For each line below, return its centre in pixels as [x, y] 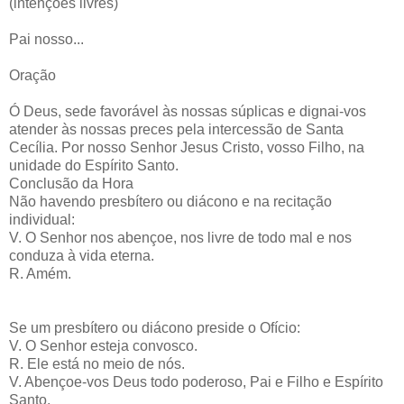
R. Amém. [40, 273]
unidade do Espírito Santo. [94, 165]
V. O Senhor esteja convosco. [103, 345]
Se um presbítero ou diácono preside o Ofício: [155, 327]
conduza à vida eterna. [82, 255]
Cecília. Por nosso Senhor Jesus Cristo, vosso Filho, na [187, 147]
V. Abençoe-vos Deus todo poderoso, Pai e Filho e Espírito [196, 381]
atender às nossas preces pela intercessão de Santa [176, 129]
